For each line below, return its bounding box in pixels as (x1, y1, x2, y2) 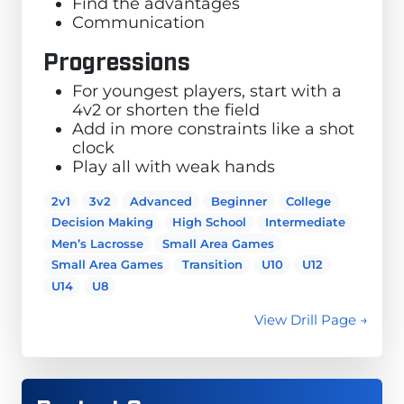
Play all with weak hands (72, 156, 275, 176)
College (286, 193, 332, 208)
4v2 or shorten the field (72, 99, 260, 119)
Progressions (43, 44, 190, 74)
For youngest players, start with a (72, 80, 342, 100)
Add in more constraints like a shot (72, 118, 354, 138)
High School (171, 215, 246, 230)
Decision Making (50, 215, 153, 230)
